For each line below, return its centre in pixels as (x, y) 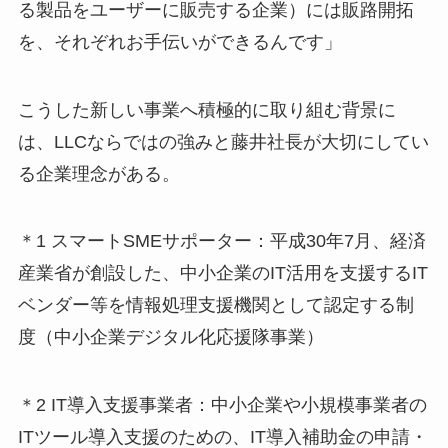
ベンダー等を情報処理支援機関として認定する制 (215, 305)
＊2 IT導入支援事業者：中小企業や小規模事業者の (222, 405)
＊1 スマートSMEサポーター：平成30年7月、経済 (221, 241)
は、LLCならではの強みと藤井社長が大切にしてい (223, 141)
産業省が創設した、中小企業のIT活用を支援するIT (222, 273)
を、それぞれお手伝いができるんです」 (179, 41)
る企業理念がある (89, 173)
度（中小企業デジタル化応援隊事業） (170, 337)
